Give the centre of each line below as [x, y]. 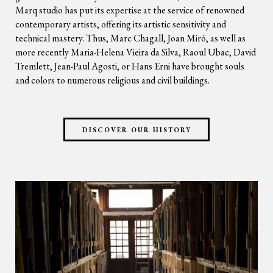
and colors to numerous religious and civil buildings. [112, 80]
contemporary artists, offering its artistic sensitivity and [121, 24]
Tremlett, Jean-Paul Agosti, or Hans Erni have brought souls [130, 66]
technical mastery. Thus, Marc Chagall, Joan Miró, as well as [130, 38]
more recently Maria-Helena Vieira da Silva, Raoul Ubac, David [136, 52]
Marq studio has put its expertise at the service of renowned [130, 10]
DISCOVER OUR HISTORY [137, 130]
